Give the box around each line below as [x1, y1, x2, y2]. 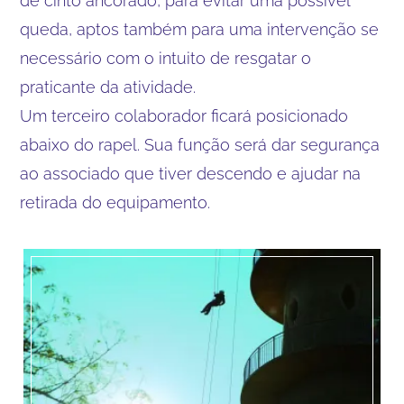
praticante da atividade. [20, 77, 197, 96]
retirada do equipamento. [20, 192, 211, 212]
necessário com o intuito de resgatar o [20, 48, 312, 68]
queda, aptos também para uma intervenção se [20, 19, 380, 39]
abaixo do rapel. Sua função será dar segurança [20, 134, 381, 154]
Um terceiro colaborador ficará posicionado [20, 106, 349, 125]
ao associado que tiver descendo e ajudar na [20, 163, 362, 183]
